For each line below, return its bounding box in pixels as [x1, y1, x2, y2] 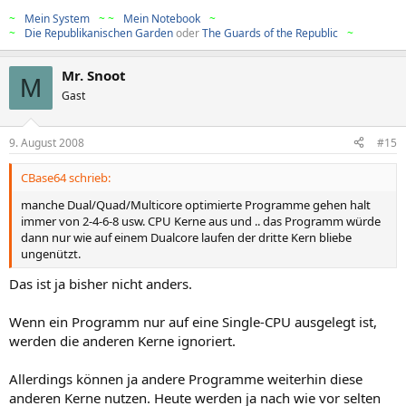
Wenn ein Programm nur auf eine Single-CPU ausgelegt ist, [9, 313, 377, 332]
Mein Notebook [123, 11, 200, 27]
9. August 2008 [9, 134, 84, 150]
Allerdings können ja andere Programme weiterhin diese [9, 370, 362, 389]
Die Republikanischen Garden [24, 25, 173, 42]
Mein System [24, 11, 90, 27]
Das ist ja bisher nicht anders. [9, 275, 192, 294]
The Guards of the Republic [202, 25, 338, 42]
